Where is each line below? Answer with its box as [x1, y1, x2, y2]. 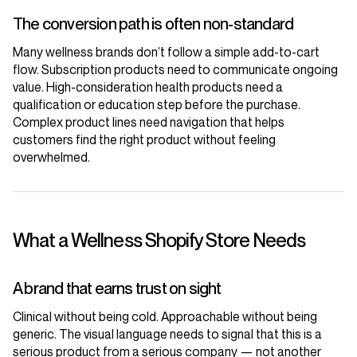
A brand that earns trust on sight [13, 279, 222, 299]
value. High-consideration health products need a [13, 79, 283, 96]
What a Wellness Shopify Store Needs [13, 229, 306, 253]
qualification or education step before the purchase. [13, 96, 300, 113]
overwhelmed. [13, 149, 90, 166]
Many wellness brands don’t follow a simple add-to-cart [13, 44, 320, 61]
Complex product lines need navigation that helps [13, 114, 284, 131]
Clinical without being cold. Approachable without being [13, 308, 317, 325]
